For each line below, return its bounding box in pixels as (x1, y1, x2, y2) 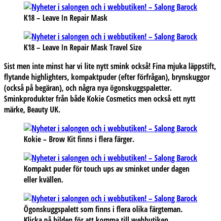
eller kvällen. (24, 174, 63, 185)
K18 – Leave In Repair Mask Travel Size (24, 41, 142, 53)
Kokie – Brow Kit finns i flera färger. (24, 133, 134, 145)
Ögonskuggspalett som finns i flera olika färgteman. (24, 203, 183, 215)
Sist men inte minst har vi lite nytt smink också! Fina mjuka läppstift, (4, 60, 216, 72)
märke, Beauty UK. (4, 104, 60, 115)
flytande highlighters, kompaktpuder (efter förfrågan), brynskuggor (4, 71, 210, 82)
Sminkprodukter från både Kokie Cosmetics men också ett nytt (4, 93, 195, 104)
